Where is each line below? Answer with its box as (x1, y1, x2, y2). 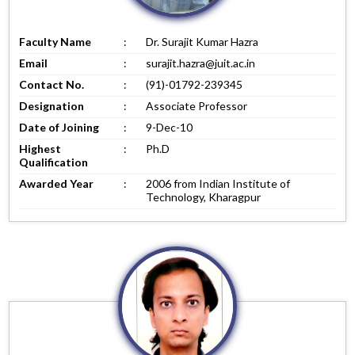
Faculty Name (19, 34, 92, 48)
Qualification (19, 155, 89, 169)
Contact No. (19, 77, 85, 91)
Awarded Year (19, 176, 94, 190)
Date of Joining (19, 120, 100, 134)
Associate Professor (146, 98, 248, 113)
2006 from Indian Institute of (146, 176, 291, 190)
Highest (19, 141, 62, 155)
